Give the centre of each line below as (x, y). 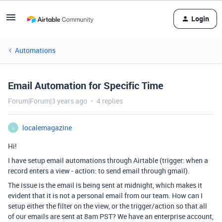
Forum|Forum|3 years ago (48, 101)
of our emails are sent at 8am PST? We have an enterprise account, (111, 216)
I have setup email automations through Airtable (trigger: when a (108, 160)
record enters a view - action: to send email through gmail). (99, 171)
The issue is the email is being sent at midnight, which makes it (105, 185)
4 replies (110, 101)
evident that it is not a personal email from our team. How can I (105, 195)
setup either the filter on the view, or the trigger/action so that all (108, 206)
